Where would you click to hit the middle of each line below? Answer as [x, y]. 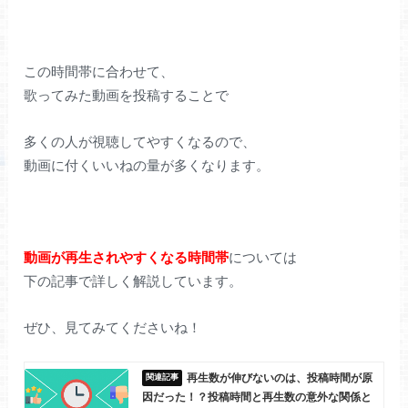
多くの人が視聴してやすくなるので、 [140, 141]
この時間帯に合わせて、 [99, 72]
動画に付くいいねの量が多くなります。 [147, 165]
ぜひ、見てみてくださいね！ [113, 327]
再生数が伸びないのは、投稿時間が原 [279, 378]
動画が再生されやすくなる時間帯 [127, 257]
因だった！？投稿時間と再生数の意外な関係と [256, 398]
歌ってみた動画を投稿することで [127, 96]
